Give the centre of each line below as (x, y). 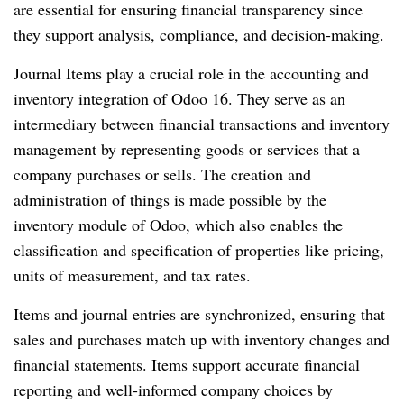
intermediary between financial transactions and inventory (202, 124)
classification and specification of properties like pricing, (199, 250)
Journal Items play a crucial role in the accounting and (191, 73)
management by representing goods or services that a (187, 149)
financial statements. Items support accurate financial (187, 365)
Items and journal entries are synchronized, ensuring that (199, 314)
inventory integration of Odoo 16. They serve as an (179, 99)
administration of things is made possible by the (170, 200)
